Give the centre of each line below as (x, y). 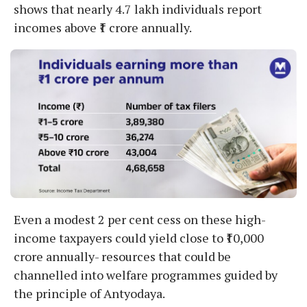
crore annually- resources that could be (122, 256)
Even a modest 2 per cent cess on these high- (140, 219)
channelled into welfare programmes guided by (146, 274)
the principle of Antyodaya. (89, 293)
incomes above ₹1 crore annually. (103, 27)
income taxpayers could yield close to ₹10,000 (139, 237)
